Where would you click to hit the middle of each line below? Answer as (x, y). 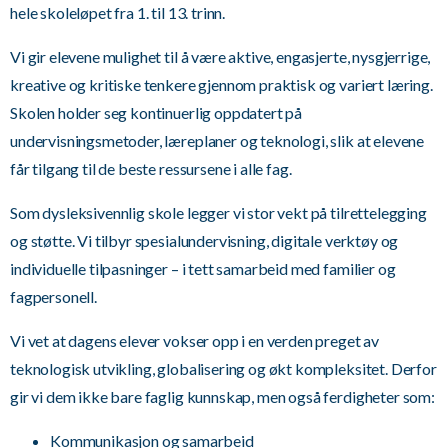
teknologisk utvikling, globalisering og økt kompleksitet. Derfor (223, 368)
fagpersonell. (53, 296)
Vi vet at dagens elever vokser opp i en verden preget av (195, 340)
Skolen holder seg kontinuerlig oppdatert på (156, 112)
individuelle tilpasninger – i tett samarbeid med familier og (203, 268)
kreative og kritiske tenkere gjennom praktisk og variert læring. (221, 84)
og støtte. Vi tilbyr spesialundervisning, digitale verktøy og (204, 240)
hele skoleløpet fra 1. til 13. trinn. (118, 12)
